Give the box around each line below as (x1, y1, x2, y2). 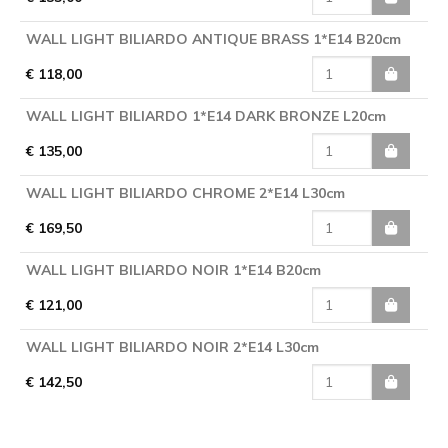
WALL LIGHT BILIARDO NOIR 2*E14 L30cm (26, 337, 319, 356)
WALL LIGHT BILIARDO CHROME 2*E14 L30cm (26, 183, 345, 202)
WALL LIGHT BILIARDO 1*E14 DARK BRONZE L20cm (26, 106, 386, 125)
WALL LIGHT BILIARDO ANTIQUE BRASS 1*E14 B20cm (26, 29, 401, 48)
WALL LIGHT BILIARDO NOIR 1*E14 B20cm (26, 260, 321, 279)
